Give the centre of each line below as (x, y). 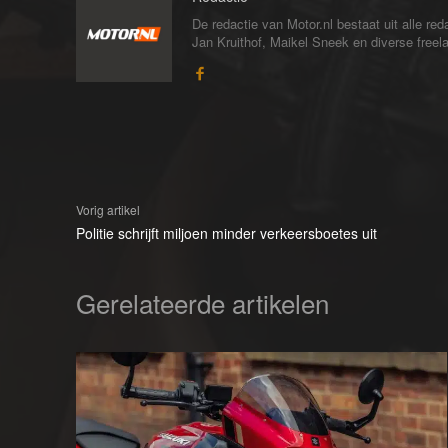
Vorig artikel (108, 210)
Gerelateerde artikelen (202, 303)
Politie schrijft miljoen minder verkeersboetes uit (226, 233)
